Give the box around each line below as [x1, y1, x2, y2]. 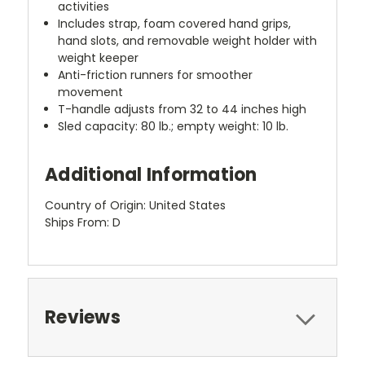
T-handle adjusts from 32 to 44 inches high [58, 100, 307, 117]
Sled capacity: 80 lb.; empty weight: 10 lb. [58, 117, 289, 134]
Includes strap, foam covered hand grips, [58, 15, 292, 32]
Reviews [45, 304, 121, 330]
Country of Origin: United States [45, 196, 226, 213]
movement [58, 83, 124, 100]
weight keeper [58, 49, 139, 66]
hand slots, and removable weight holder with [58, 32, 318, 49]
